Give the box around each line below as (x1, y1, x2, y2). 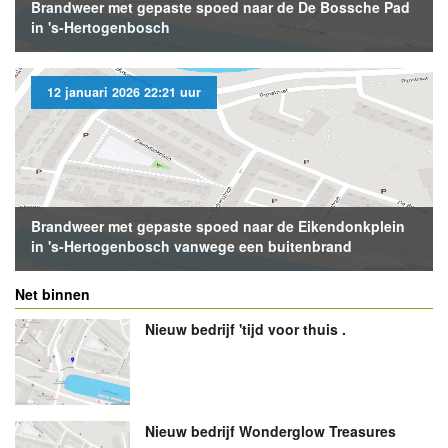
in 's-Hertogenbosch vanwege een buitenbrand (31, 235, 352, 256)
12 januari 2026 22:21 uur (47, 82, 201, 101)
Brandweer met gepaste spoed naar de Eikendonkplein (31, 215, 405, 236)
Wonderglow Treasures (235, 421, 397, 442)
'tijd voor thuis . (235, 318, 347, 339)
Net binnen (15, 283, 90, 304)
